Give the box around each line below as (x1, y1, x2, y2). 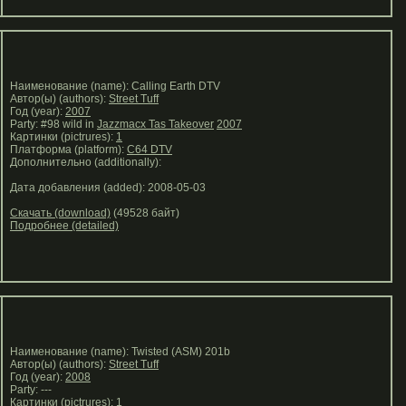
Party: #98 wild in (5, 118, 97, 130)
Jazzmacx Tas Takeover (97, 118, 214, 130)
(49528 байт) (111, 207, 179, 219)
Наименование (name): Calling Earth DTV (5, 80, 220, 92)
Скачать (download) (10, 207, 111, 219)
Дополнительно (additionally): (5, 156, 167, 169)
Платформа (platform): (5, 143, 127, 156)
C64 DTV (127, 143, 172, 156)
